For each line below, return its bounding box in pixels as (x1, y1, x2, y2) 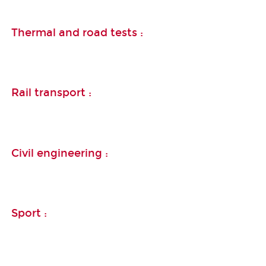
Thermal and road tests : (11, 26, 143, 39)
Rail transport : (11, 86, 91, 100)
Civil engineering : (11, 146, 108, 160)
